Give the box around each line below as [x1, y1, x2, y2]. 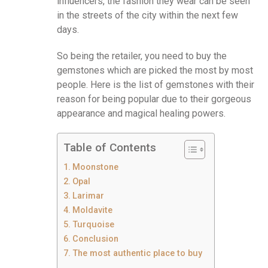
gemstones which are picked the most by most [57, 64, 253, 76]
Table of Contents [63, 140, 156, 154]
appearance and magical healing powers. [57, 107, 226, 119]
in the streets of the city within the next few [57, 9, 238, 21]
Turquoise [72, 219, 114, 230]
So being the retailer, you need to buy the [57, 50, 227, 62]
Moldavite [72, 205, 115, 215]
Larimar [72, 190, 104, 201]
